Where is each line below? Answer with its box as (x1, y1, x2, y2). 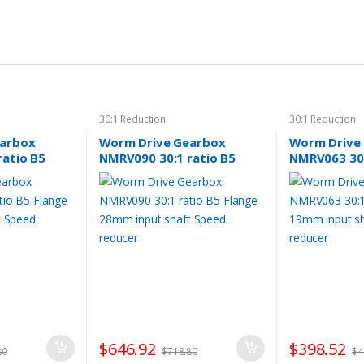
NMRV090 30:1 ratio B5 (98, 149, 236, 166)
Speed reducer (98, 180, 188, 197)
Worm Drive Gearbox (98, 133, 226, 150)
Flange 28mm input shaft (98, 164, 249, 181)
